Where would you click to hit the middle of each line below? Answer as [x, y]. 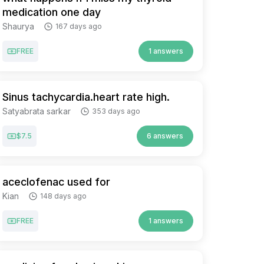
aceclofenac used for [56, 182]
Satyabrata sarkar [37, 111]
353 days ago [116, 111]
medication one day [52, 12]
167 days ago [79, 26]
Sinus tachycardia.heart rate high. [86, 97]
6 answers [165, 136]
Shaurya [18, 26]
